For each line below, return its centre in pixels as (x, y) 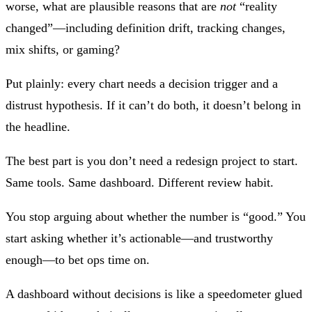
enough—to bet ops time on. (78, 259)
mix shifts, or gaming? (63, 49)
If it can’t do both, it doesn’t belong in (202, 105)
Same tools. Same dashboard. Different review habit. (140, 182)
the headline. (38, 126)
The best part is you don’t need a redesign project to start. (152, 161)
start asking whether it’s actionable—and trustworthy (139, 238)
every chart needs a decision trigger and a (173, 83)
